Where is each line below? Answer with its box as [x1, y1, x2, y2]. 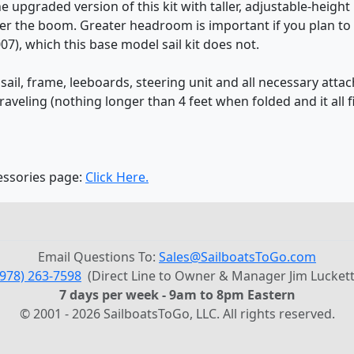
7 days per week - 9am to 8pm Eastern [58, 285, 296, 303]
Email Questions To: [38, 247, 159, 265]
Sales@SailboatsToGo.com [159, 247, 316, 265]
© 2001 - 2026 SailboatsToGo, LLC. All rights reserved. [19, 304, 335, 322]
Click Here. [85, 168, 149, 186]
